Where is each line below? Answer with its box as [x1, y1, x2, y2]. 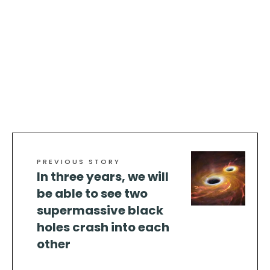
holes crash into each [37, 219, 169, 236]
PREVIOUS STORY [37, 157, 121, 167]
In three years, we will [37, 168, 169, 186]
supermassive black [37, 202, 163, 219]
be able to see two [37, 185, 148, 202]
